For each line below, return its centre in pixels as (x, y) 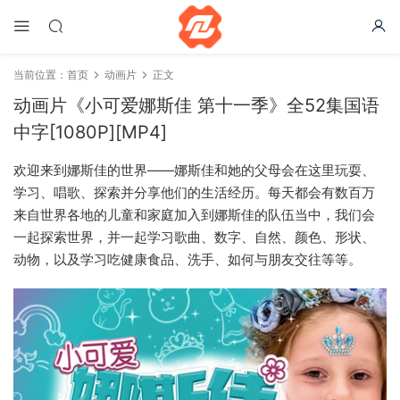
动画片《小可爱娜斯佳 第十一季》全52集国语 (196, 105)
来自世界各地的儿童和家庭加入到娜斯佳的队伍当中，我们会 (194, 215)
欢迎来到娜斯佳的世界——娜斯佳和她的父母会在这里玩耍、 (194, 170)
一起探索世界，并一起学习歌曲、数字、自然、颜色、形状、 (194, 237)
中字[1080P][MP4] (90, 132)
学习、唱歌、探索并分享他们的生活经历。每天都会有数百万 (194, 192)
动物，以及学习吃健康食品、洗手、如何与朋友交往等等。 (187, 259)
